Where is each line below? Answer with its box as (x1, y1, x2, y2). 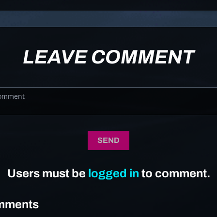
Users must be (7, 167, 88, 180)
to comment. (139, 167, 210, 180)
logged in (88, 167, 139, 180)
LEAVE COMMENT (22, 46, 195, 68)
